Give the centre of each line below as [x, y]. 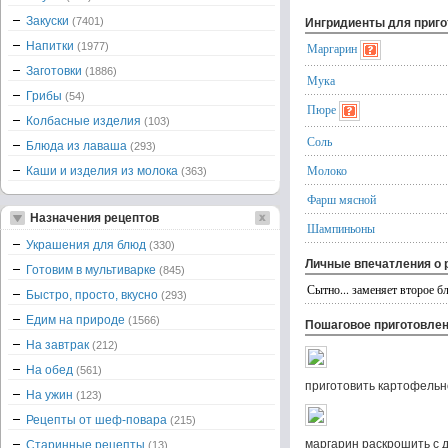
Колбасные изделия [85, 121]
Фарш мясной [341, 199]
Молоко [327, 170]
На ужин [51, 395]
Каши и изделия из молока [103, 171]
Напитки [51, 46]
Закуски [49, 21]
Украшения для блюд [87, 245]
